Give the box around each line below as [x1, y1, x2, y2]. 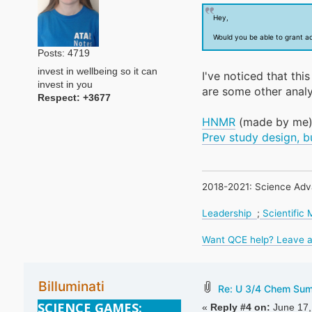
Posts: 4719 [37, 47, 90, 58]
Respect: [37, 92, 83, 103]
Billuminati [38, 278, 104, 295]
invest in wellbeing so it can [37, 65, 157, 77]
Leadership [201, 208, 257, 219]
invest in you [37, 79, 93, 90]
